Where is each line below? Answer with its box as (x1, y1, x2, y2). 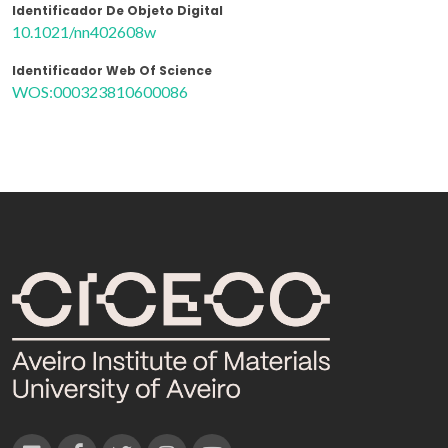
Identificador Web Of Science (12, 62, 212, 80)
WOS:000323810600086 (12, 82, 188, 102)
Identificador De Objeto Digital (12, 2, 223, 20)
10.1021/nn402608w (12, 22, 156, 42)
